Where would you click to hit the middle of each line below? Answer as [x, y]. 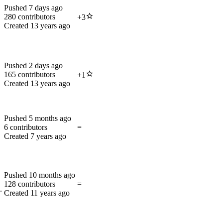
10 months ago [52, 175]
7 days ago [46, 8]
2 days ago [46, 66]
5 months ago [50, 118]
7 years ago [48, 136]
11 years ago [50, 193]
